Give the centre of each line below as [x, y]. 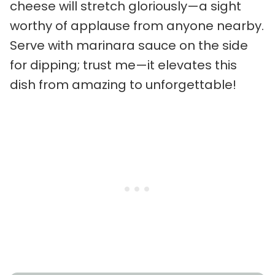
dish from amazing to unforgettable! [123, 84]
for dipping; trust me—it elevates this [123, 65]
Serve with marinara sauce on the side [129, 45]
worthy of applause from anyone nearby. [137, 25]
